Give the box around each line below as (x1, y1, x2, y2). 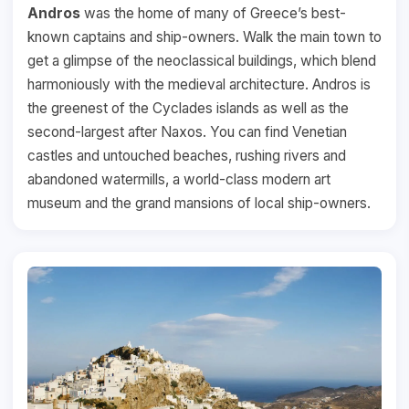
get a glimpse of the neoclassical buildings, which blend (27, 52, 376, 70)
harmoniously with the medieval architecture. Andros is (27, 76, 371, 94)
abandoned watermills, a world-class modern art (27, 171, 330, 189)
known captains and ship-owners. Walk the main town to (27, 28, 382, 47)
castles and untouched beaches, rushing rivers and (27, 147, 346, 165)
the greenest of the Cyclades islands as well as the (27, 100, 349, 118)
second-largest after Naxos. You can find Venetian (27, 123, 347, 142)
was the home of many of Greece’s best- (80, 5, 346, 23)
